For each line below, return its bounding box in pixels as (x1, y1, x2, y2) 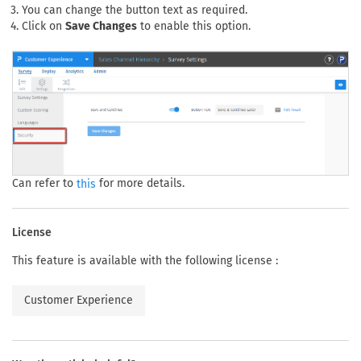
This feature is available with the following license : (12, 254, 278, 268)
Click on (22, 19, 65, 33)
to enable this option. (137, 19, 251, 33)
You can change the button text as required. (22, 2, 247, 17)
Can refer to (12, 176, 77, 191)
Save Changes (65, 19, 137, 33)
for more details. (96, 176, 185, 191)
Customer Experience (24, 293, 133, 308)
